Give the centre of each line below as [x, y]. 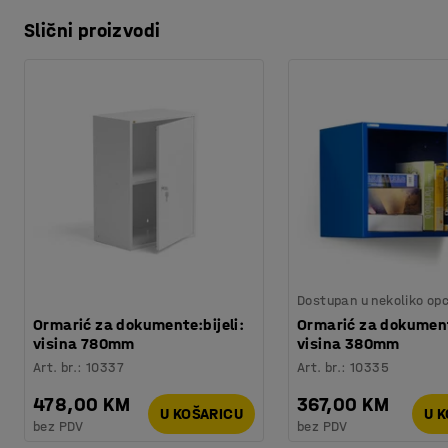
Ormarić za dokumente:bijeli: [139, 324]
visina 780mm [84, 343]
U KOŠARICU [201, 414]
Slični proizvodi [92, 30]
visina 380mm [348, 343]
